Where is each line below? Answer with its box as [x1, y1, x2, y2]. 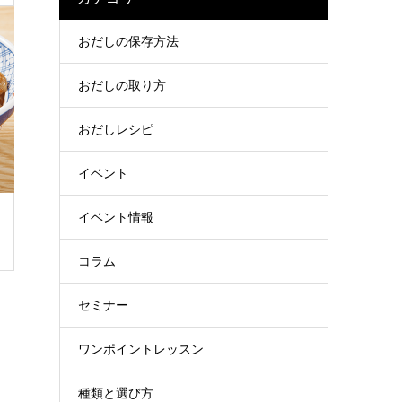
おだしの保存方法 [78, 32, 179, 49]
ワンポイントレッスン [78, 340, 204, 357]
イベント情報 [78, 208, 153, 225]
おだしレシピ [78, 120, 153, 137]
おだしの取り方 [78, 76, 166, 93]
